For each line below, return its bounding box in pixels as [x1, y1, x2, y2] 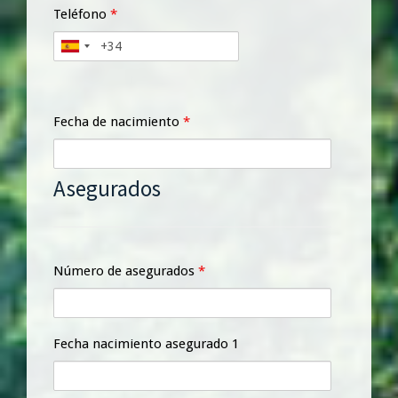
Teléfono [53, 5, 110, 22]
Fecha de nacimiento [53, 113, 183, 130]
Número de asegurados [53, 262, 198, 279]
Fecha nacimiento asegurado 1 [53, 335, 239, 352]
